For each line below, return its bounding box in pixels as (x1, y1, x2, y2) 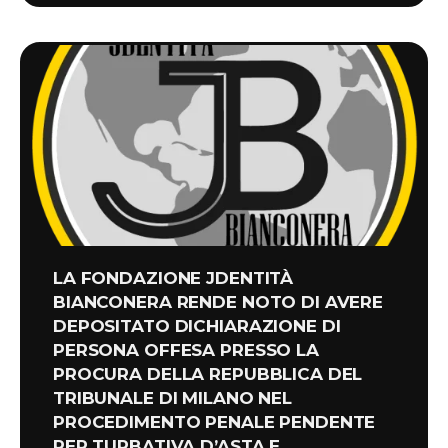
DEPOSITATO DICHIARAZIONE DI (53, 315, 341, 336)
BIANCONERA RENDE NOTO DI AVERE (53, 291, 384, 312)
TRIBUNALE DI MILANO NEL (53, 387, 293, 408)
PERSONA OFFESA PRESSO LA (53, 339, 319, 360)
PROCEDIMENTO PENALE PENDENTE (53, 411, 376, 432)
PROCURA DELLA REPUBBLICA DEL (53, 363, 363, 384)
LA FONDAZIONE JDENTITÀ (53, 267, 294, 288)
